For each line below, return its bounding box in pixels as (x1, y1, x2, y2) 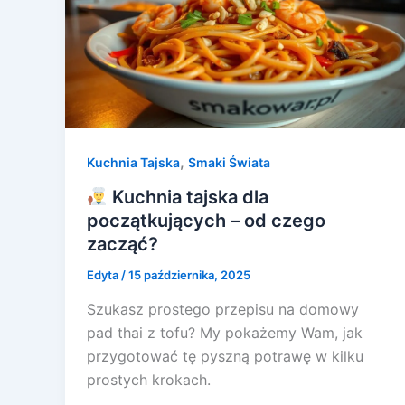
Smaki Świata (188, 155, 270, 171)
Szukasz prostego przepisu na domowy (87, 299, 359, 318)
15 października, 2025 (128, 268, 250, 283)
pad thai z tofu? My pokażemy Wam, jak (87, 323, 363, 342)
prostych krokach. (87, 370, 211, 389)
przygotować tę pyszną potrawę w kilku (87, 346, 363, 365)
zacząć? (87, 233, 158, 256)
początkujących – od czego (87, 210, 325, 232)
